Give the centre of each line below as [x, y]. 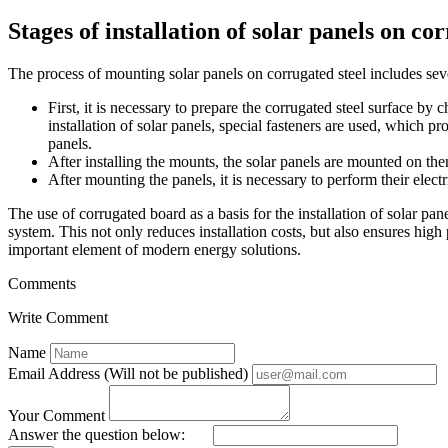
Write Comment [58, 317]
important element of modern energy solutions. [154, 249]
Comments [42, 283]
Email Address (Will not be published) [128, 373]
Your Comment [56, 415]
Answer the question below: [96, 434]
